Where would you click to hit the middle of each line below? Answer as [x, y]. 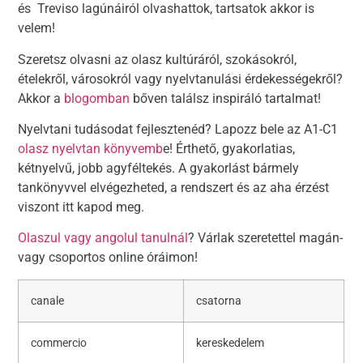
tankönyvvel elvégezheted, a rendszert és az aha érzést [174, 188]
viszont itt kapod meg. [81, 207]
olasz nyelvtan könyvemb [91, 149]
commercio [59, 343]
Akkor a [41, 98]
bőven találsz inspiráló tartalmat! [226, 98]
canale [48, 301]
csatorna [219, 301]
